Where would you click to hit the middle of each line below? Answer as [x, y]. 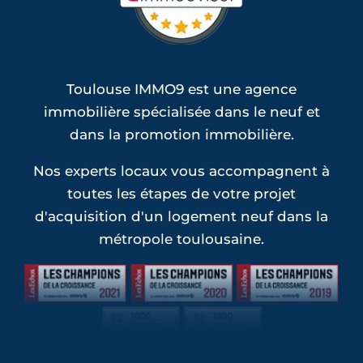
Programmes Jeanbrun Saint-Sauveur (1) [176, 47]
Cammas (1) [73, 25]
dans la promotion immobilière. [181, 134]
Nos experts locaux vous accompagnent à [181, 171]
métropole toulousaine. [181, 239]
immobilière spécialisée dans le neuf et [181, 111]
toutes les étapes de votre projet [181, 193]
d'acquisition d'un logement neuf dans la [181, 216]
